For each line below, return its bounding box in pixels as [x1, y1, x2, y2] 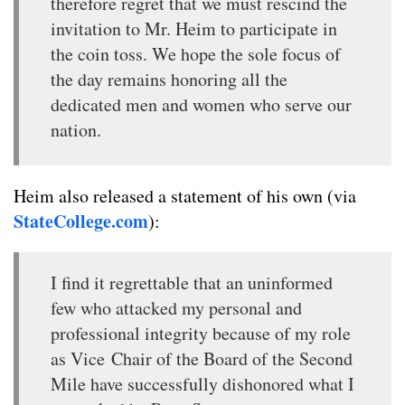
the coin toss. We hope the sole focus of [51, 41, 341, 66]
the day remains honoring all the [51, 66, 287, 91]
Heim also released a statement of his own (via [14, 183, 356, 208]
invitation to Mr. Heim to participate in [51, 15, 337, 41]
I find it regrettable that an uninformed [51, 269, 333, 295]
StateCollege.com [14, 207, 148, 234]
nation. [51, 117, 101, 142]
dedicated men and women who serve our [51, 91, 352, 117]
